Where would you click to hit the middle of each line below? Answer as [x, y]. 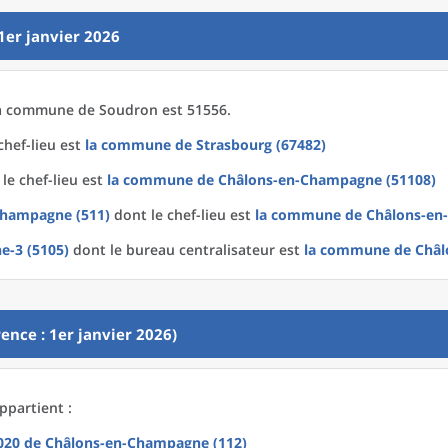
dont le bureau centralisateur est [186, 249]
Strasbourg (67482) [261, 144]
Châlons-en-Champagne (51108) [327, 179]
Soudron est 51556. [165, 109]
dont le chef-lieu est [182, 214]
